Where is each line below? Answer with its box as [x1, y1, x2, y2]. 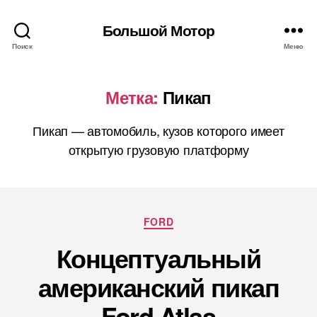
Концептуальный [56, 238, 261, 276]
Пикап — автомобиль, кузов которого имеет [33, 121, 284, 139]
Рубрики [158, 210, 206, 229]
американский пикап [38, 267, 279, 305]
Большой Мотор [103, 18, 214, 40]
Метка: [105, 85, 158, 109]
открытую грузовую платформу [68, 140, 249, 158]
